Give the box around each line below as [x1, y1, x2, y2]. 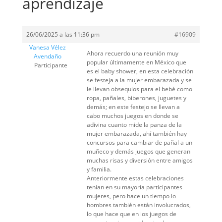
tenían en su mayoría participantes [86, 183, 182, 191]
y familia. [86, 165, 111, 173]
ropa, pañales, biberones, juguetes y [86, 94, 186, 102]
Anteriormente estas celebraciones [86, 174, 184, 182]
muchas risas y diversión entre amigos [86, 156, 193, 165]
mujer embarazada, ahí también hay [86, 129, 187, 138]
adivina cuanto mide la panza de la [86, 120, 182, 129]
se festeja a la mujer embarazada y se [86, 76, 192, 84]
